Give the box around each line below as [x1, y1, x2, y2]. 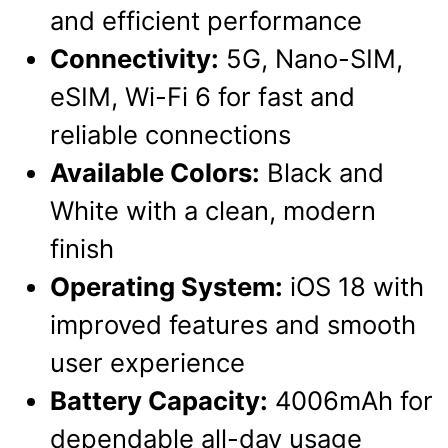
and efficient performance [50, 5, 362, 37]
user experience [50, 347, 245, 379]
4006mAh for [268, 385, 433, 417]
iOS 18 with [283, 271, 424, 303]
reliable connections [50, 119, 291, 151]
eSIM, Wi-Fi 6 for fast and [50, 81, 355, 113]
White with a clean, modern [50, 195, 376, 227]
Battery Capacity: [50, 385, 268, 417]
